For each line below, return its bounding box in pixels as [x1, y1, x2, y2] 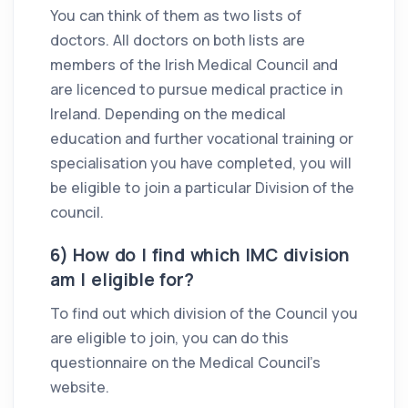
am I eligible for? [50, 268, 194, 291]
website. [50, 377, 109, 397]
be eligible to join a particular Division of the [50, 178, 354, 198]
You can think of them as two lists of [50, 5, 301, 25]
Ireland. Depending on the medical [50, 104, 286, 124]
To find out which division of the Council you [50, 303, 358, 323]
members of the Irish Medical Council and [50, 55, 338, 75]
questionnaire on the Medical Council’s [50, 352, 321, 372]
